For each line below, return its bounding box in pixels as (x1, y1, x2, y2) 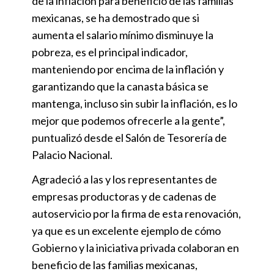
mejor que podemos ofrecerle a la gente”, (32, 113, 225, 127)
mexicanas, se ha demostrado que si (32, 10, 199, 24)
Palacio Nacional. (32, 147, 113, 161)
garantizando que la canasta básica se (32, 79, 209, 93)
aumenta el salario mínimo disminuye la (32, 28, 213, 42)
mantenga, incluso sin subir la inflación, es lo (32, 96, 237, 110)
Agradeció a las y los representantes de (32, 172, 217, 186)
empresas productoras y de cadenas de (32, 189, 217, 203)
